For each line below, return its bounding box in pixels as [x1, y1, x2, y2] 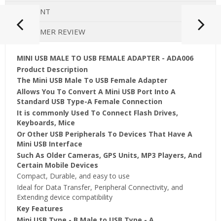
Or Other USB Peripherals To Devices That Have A [16, 129, 192, 139]
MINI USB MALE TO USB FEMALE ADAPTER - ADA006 [16, 53, 193, 63]
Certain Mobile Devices [16, 160, 98, 170]
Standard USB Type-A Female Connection [16, 97, 162, 107]
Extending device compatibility [16, 192, 112, 202]
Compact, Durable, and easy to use [16, 171, 130, 181]
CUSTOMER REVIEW [15, 26, 85, 37]
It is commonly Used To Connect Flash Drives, [16, 108, 178, 117]
